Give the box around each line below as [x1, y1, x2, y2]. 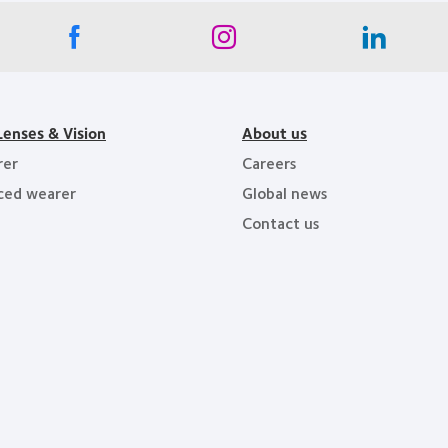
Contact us [242, 210, 320, 235]
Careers [242, 150, 297, 175]
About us [242, 120, 307, 145]
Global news [242, 180, 328, 205]
